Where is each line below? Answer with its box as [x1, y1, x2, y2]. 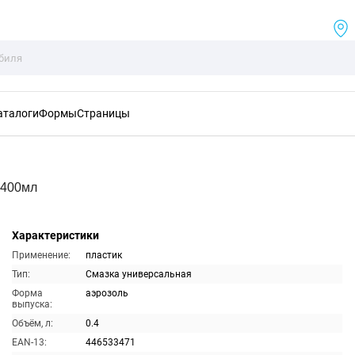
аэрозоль [85, 288, 128, 299]
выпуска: [11, 299, 52, 310]
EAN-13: [11, 337, 47, 348]
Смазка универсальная [85, 269, 192, 280]
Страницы [77, 107, 130, 120]
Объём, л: [11, 318, 53, 329]
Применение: [11, 250, 71, 261]
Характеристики [11, 229, 99, 242]
